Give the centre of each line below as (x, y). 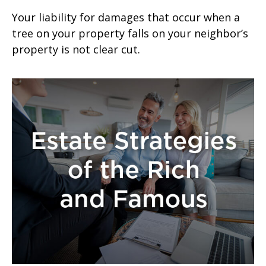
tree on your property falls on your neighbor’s (130, 33)
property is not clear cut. (76, 49)
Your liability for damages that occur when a (126, 17)
